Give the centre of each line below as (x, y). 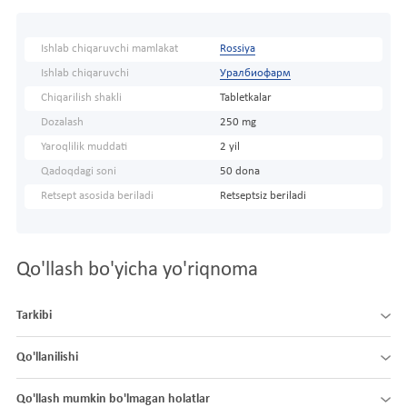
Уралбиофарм (255, 73)
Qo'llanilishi (47, 357)
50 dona (239, 171)
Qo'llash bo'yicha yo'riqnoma (137, 270)
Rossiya (237, 49)
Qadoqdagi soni (79, 171)
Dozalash (62, 122)
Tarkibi (34, 315)
